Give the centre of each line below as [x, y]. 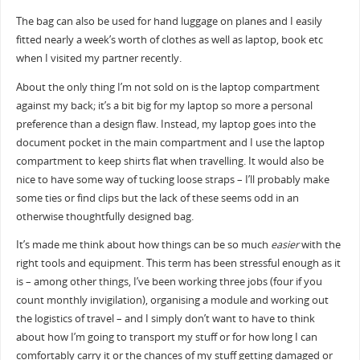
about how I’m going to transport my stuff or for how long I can [166, 337]
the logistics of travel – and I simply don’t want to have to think [165, 319]
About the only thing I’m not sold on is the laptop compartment [168, 87]
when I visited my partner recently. [98, 59]
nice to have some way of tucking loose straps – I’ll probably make [172, 179]
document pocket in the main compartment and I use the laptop [170, 142]
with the [319, 245]
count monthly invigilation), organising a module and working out [172, 301]
